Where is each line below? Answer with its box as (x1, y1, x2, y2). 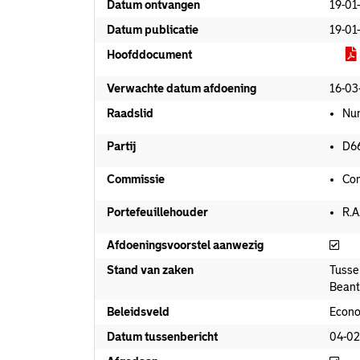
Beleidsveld (107, 305, 170, 318)
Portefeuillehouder (107, 206, 208, 219)
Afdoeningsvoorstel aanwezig (107, 239, 264, 252)
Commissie (107, 173, 165, 186)
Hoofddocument (107, 48, 192, 61)
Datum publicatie (107, 23, 198, 36)
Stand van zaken (107, 264, 194, 276)
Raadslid (107, 107, 153, 120)
